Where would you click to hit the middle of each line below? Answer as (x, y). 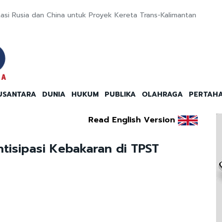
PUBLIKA (120, 95)
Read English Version (131, 120)
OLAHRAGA (162, 95)
